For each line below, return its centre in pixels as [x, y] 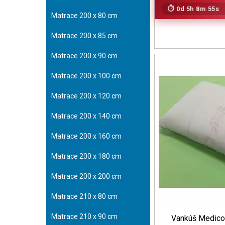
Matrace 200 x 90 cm [84, 56]
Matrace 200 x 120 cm [86, 96]
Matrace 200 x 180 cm [86, 156]
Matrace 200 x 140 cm [86, 116]
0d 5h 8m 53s [198, 9]
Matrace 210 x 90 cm [84, 216]
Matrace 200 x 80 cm [84, 16]
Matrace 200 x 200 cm [86, 176]
